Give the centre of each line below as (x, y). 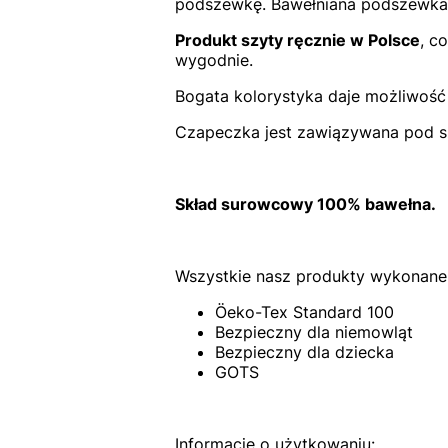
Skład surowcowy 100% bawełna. (307, 204)
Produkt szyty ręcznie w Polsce (297, 40)
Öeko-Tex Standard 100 (304, 312)
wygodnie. (213, 60)
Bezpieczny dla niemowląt (313, 332)
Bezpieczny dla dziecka (304, 352)
